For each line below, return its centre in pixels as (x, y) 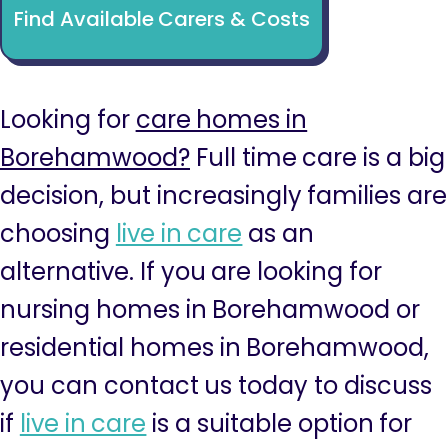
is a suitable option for (279, 423)
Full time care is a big (317, 157)
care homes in (221, 119)
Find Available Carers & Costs (162, 18)
